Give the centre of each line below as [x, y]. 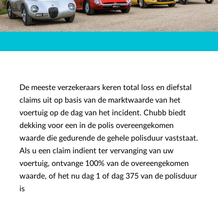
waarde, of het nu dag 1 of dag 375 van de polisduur [108, 176]
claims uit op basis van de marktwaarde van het [100, 100]
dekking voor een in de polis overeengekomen [97, 126]
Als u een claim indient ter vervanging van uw [97, 151]
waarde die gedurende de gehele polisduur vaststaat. [109, 138]
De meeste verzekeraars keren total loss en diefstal [106, 88]
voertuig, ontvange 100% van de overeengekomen [104, 163]
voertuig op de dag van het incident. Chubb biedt [103, 113]
